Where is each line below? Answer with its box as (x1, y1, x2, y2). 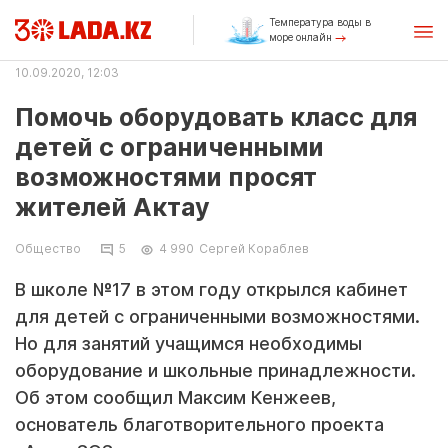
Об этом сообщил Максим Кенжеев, (15, 387, 336, 408)
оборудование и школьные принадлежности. (15, 360, 416, 381)
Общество (15, 241, 81, 256)
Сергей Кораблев (199, 241, 309, 256)
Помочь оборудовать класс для (15, 102, 417, 132)
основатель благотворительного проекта (15, 414, 384, 435)
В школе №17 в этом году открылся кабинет (15, 279, 408, 300)
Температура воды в (268, 16, 371, 28)
